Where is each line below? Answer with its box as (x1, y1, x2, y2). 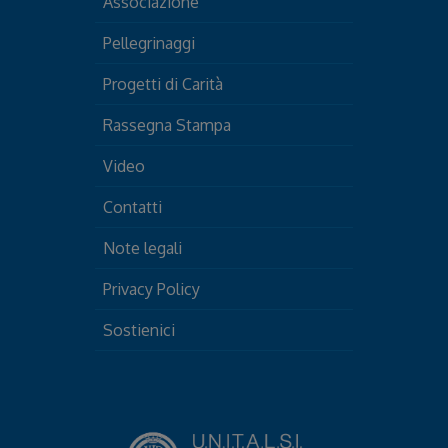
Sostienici (102, 320, 175, 341)
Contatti (102, 197, 162, 218)
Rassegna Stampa (102, 115, 231, 136)
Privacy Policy (102, 279, 200, 300)
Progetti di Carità (102, 74, 223, 95)
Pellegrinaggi (102, 33, 195, 54)
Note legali (102, 238, 182, 259)
